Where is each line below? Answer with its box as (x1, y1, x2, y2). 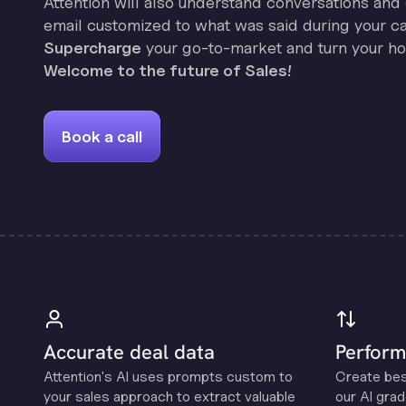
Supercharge (43, 38, 141, 57)
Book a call (62, 127, 142, 146)
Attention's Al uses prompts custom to (43, 368, 293, 385)
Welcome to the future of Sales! (43, 61, 293, 80)
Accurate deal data (43, 339, 215, 365)
